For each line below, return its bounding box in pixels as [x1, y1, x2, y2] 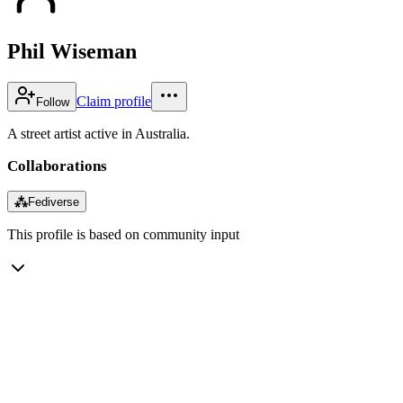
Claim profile [76, 93, 151, 109]
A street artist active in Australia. [7, 125, 190, 141]
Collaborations [7, 157, 107, 175]
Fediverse [28, 194, 79, 209]
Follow [36, 94, 69, 109]
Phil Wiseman [7, 39, 137, 63]
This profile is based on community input [7, 226, 239, 242]
